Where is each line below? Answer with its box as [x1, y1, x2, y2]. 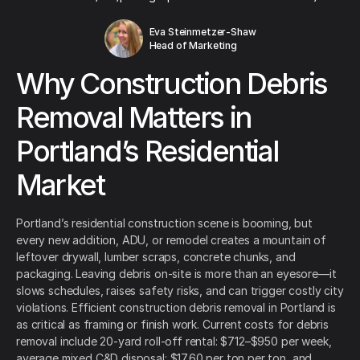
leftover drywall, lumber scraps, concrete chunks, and [16, 250, 296, 264]
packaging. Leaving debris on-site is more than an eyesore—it [16, 267, 337, 281]
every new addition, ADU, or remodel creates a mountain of [16, 233, 326, 247]
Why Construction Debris [16, 66, 327, 102]
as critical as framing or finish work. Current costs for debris [16, 317, 329, 332]
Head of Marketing [149, 39, 237, 51]
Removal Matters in [16, 100, 252, 136]
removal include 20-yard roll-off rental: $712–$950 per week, [16, 334, 332, 349]
